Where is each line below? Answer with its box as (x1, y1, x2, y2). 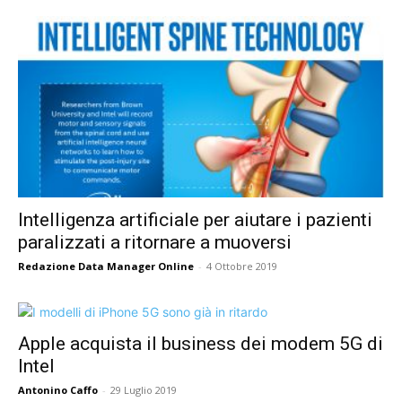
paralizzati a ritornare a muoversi (18, 231, 292, 253)
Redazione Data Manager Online (18, 258, 194, 273)
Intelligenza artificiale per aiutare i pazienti (18, 208, 372, 231)
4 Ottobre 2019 (206, 258, 277, 273)
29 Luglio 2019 (110, 382, 177, 397)
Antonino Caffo (18, 382, 98, 397)
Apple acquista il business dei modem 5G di (18, 332, 383, 354)
